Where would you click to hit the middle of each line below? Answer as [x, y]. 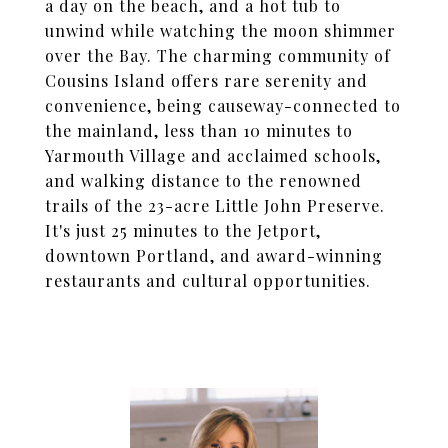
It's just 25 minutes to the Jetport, [183, 230]
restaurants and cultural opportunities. [208, 280]
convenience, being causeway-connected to [223, 105]
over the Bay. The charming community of [218, 55]
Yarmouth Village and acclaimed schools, [213, 155]
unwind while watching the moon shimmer [220, 30]
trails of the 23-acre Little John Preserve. [215, 205]
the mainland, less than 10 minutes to [199, 130]
